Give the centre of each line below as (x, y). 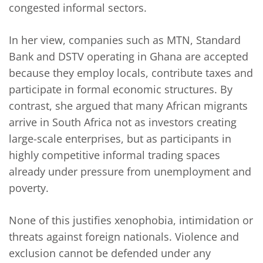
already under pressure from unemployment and (130, 172)
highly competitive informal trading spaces (114, 155)
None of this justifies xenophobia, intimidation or (131, 220)
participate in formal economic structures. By (121, 90)
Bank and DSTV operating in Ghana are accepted (129, 57)
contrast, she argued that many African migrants (128, 106)
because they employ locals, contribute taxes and (131, 73)
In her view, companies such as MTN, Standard (125, 40)
